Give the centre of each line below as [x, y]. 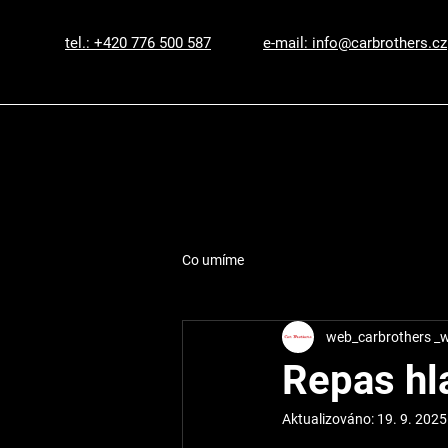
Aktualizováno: [329, 419]
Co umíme [213, 259]
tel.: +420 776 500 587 [138, 43]
